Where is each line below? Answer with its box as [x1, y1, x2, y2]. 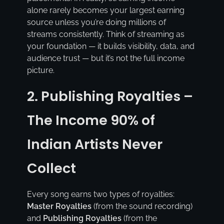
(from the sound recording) [91, 201, 192, 211]
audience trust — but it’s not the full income [26, 53, 184, 63]
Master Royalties [26, 201, 91, 211]
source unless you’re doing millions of [26, 17, 166, 27]
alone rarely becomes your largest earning [26, 5, 184, 15]
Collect [26, 158, 76, 177]
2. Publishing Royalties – [26, 86, 193, 105]
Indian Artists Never [26, 134, 162, 153]
